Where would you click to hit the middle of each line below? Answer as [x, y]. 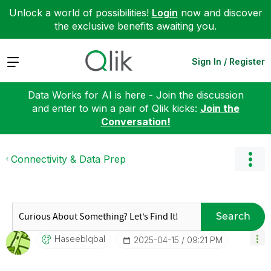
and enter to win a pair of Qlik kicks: [116, 108]
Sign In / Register [228, 61]
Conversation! [135, 121]
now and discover [220, 13]
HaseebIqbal [80, 238]
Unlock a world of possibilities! [80, 13]
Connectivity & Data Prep [68, 159]
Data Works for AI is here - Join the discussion [135, 95]
